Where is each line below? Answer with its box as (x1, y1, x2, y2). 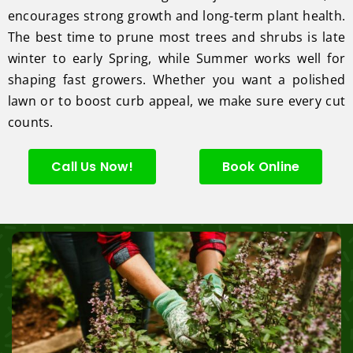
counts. (7, 113, 54, 132)
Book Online (221, 158, 300, 176)
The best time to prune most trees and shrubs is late (7, 28, 346, 46)
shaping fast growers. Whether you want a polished (7, 71, 346, 89)
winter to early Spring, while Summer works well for (7, 50, 346, 68)
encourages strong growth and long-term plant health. (7, 7, 346, 25)
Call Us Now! (51, 158, 133, 176)
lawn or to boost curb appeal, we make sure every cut (7, 92, 346, 110)
